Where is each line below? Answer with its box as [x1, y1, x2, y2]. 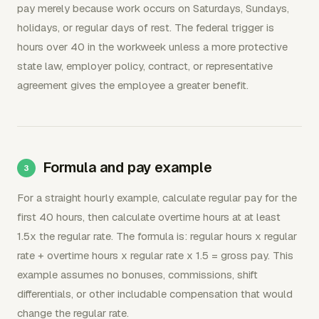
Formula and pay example [43, 158, 212, 177]
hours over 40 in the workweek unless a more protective [17, 40, 288, 53]
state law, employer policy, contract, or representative [17, 59, 273, 73]
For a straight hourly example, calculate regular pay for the [17, 191, 297, 204]
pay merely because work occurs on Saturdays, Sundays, [17, 1, 289, 15]
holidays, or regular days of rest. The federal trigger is [17, 21, 274, 34]
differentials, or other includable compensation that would [17, 287, 293, 300]
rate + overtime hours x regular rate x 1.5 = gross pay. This [17, 249, 293, 262]
